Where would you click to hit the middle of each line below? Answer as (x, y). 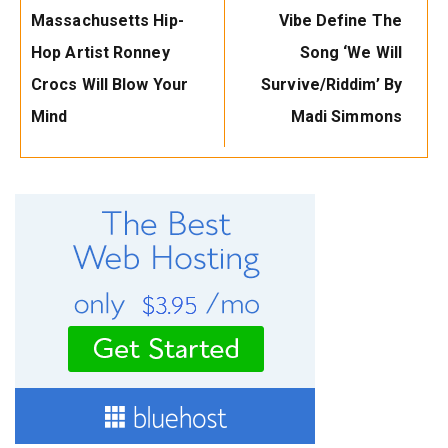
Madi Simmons (346, 116)
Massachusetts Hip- (107, 20)
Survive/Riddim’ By (331, 84)
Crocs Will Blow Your (109, 84)
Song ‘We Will (350, 52)
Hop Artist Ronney (100, 52)
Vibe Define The (340, 20)
